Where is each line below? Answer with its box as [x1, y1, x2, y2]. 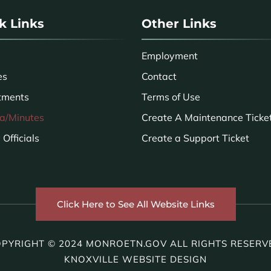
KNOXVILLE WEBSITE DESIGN [64, 253, 207, 265]
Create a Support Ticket [142, 132, 249, 145]
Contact [142, 70, 177, 83]
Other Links [142, 16, 217, 31]
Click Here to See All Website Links [56, 198, 215, 210]
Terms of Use [142, 91, 200, 103]
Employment [142, 50, 198, 62]
